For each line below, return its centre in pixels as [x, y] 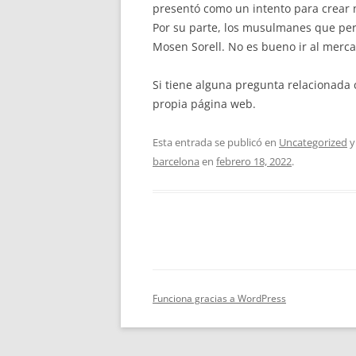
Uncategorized [313, 142]
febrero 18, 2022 [254, 161]
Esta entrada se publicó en [216, 142]
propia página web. [204, 104]
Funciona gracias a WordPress [219, 298]
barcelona [176, 161]
